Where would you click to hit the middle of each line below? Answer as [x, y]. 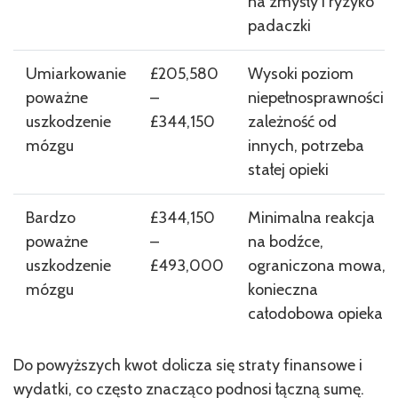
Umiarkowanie [76, 73]
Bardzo [50, 217]
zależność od [292, 121]
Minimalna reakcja [311, 217]
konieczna [283, 289]
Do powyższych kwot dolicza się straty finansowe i [188, 365]
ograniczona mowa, [316, 265]
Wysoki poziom [300, 73]
